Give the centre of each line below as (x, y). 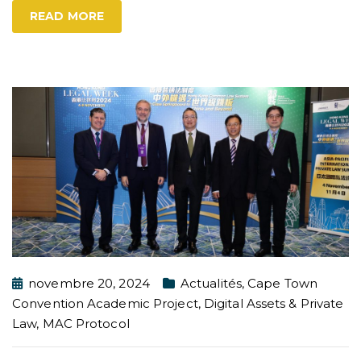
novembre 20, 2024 (89, 284)
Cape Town (283, 284)
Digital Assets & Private (274, 304)
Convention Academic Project (105, 304)
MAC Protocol (86, 324)
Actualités (211, 284)
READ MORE (67, 17)
